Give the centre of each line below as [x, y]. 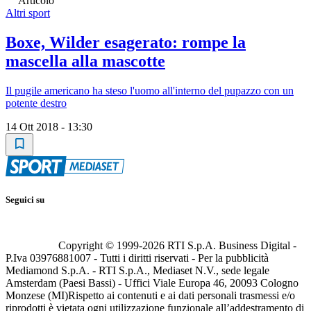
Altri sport [28, 13]
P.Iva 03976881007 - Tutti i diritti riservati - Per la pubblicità [137, 258]
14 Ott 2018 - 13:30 [49, 126]
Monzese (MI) [37, 296]
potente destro [36, 103]
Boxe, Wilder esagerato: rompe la [126, 43]
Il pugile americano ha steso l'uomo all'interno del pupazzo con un [150, 90]
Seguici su [25, 200]
